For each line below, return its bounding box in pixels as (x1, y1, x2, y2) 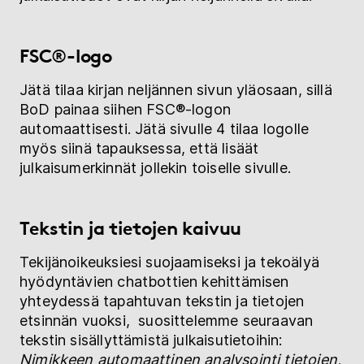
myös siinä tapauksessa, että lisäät (19, 140, 259, 158)
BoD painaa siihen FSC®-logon (19, 101, 232, 119)
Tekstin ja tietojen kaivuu (19, 216, 246, 240)
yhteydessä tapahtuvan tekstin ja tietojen (19, 292, 305, 310)
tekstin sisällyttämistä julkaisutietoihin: (19, 331, 283, 349)
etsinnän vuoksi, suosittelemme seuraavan (19, 312, 314, 330)
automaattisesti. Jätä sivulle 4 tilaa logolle (19, 120, 310, 138)
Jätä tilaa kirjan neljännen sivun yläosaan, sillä (19, 81, 332, 99)
